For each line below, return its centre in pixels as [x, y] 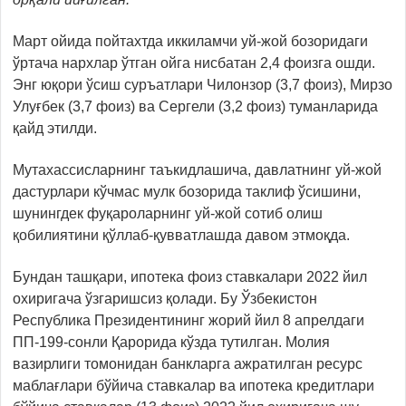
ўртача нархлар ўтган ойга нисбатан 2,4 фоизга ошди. [194, 63]
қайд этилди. [55, 128]
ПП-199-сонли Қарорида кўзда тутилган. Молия [171, 342]
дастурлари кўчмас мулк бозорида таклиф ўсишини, [187, 191]
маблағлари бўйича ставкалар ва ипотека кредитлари [193, 385]
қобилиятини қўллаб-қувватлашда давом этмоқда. [181, 235]
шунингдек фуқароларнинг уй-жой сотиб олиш [168, 213]
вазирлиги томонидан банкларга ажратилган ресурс [188, 363]
